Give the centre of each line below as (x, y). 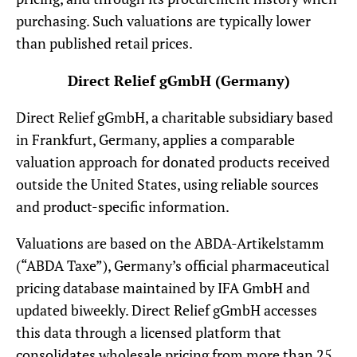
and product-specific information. (123, 207)
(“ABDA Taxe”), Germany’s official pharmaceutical (173, 266)
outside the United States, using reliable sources (167, 184)
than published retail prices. (104, 43)
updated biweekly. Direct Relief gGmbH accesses (167, 310)
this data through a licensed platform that (149, 333)
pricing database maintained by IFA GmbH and (163, 288)
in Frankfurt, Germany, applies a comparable (155, 140)
